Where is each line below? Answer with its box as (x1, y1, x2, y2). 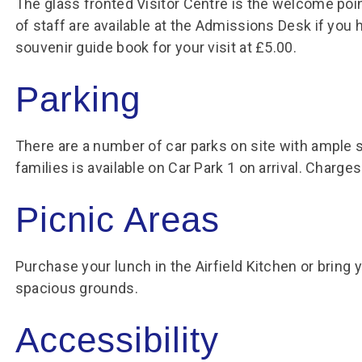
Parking (15, 79, 141, 119)
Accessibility (15, 320, 219, 360)
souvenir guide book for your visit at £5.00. (15, 39, 297, 56)
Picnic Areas (15, 200, 220, 239)
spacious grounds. (15, 280, 138, 297)
